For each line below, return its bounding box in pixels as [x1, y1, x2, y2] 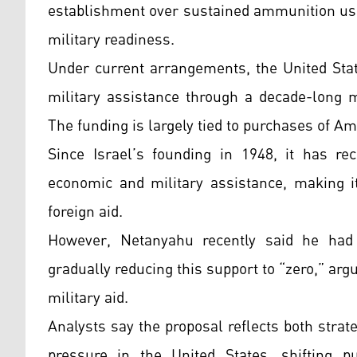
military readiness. [48, 25, 175, 56]
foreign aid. [48, 197, 123, 228]
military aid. [48, 283, 128, 314]
